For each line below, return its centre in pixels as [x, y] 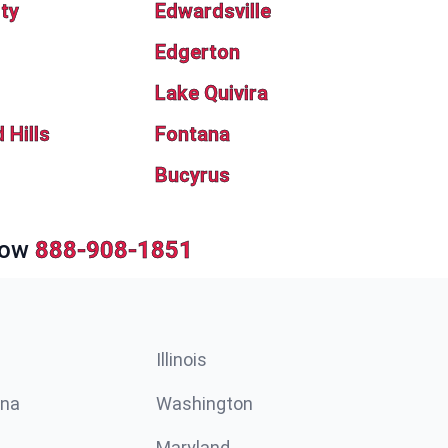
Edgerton [198, 52]
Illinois [181, 359]
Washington [204, 403]
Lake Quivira [212, 93]
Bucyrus [193, 175]
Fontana [193, 134]
